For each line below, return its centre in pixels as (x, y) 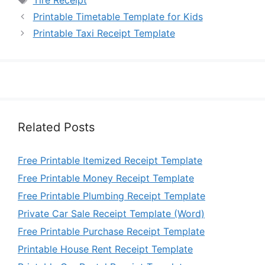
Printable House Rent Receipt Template (105, 249)
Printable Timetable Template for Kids (118, 17)
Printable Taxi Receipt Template (104, 33)
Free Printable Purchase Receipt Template (111, 232)
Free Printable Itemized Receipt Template (110, 161)
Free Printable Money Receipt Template (106, 178)
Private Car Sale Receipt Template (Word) (111, 214)
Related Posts (56, 127)
